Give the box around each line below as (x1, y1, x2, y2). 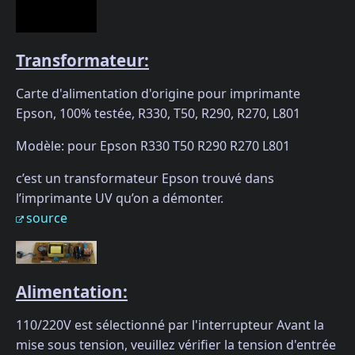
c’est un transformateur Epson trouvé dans (16, 169, 274, 187)
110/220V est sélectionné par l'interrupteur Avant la (16, 315, 324, 334)
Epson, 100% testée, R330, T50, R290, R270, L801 (16, 104, 300, 122)
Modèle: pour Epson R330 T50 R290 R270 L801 (16, 136, 290, 155)
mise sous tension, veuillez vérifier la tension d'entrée (16, 335, 336, 353)
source (26, 208, 67, 227)
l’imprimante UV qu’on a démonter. (16, 189, 223, 207)
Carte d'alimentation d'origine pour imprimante (16, 84, 300, 102)
